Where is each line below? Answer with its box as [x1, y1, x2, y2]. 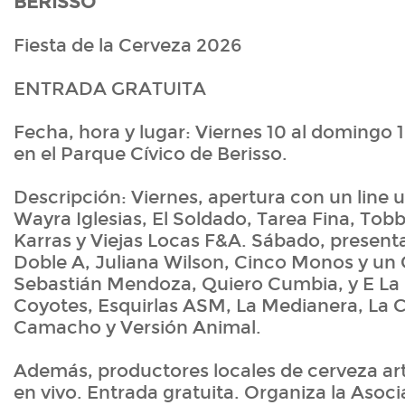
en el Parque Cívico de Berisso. [14, 143, 292, 165]
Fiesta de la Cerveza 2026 [14, 34, 241, 57]
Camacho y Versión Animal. [14, 316, 261, 339]
